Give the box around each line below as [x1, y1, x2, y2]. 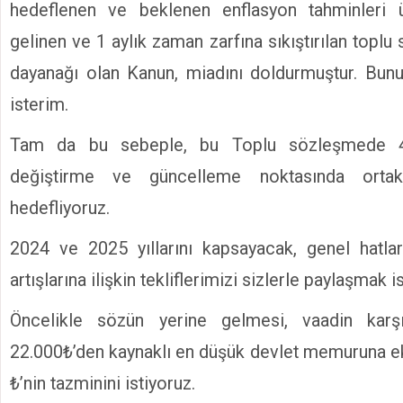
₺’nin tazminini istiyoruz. [10, 373, 195, 394]
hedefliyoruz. [10, 198, 110, 219]
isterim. [10, 94, 68, 115]
